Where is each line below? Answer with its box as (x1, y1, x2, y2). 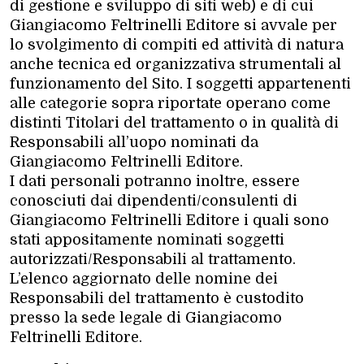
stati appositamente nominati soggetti (10, 231, 284, 248)
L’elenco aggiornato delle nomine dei (10, 270, 278, 287)
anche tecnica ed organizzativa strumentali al (10, 55, 341, 72)
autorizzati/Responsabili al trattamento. (10, 250, 296, 267)
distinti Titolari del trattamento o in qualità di (10, 114, 339, 131)
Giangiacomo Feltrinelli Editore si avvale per (10, 16, 337, 33)
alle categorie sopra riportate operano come (10, 94, 331, 111)
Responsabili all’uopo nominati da (10, 133, 258, 150)
